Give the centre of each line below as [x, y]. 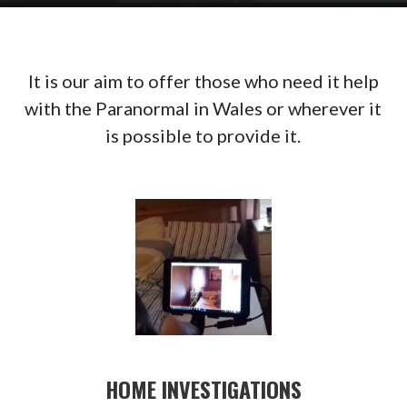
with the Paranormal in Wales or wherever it [203, 109]
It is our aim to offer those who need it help [203, 81]
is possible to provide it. [203, 136]
